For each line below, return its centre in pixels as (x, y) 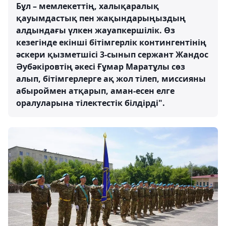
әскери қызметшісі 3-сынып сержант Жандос (112, 54)
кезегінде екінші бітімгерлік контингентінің (111, 42)
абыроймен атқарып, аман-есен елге (95, 91)
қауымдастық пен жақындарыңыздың (101, 18)
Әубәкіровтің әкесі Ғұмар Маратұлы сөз (101, 67)
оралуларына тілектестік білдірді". (91, 103)
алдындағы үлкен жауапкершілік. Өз (96, 30)
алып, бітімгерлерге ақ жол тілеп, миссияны (111, 79)
